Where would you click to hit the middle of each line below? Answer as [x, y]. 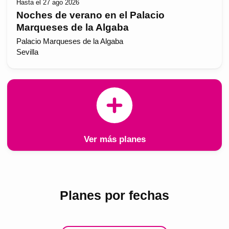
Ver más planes [114, 139]
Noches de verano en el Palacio [90, 15]
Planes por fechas [114, 195]
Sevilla [27, 52]
